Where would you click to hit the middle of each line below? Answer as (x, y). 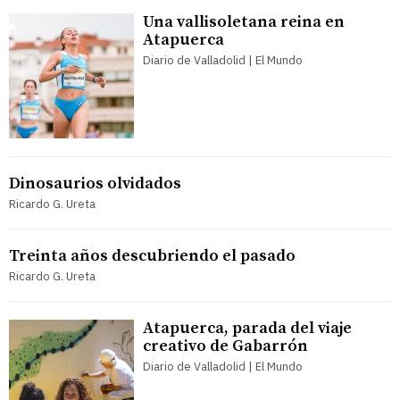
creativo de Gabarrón (225, 346)
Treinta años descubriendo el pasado (152, 255)
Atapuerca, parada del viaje (247, 328)
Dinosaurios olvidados (95, 183)
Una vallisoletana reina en (244, 21)
